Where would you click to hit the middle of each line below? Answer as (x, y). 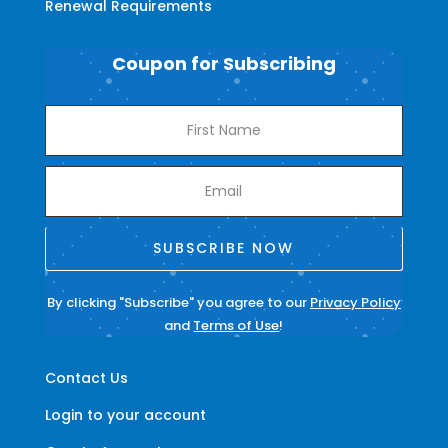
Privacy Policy (355, 302)
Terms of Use (236, 325)
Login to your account (125, 414)
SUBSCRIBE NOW (224, 247)
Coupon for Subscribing (223, 63)
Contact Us (86, 377)
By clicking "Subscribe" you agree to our (178, 302)
